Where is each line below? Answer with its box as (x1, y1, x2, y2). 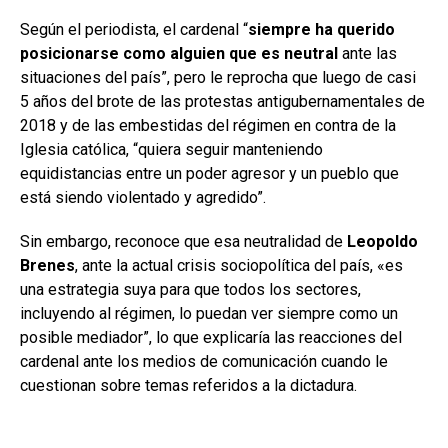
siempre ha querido (248, 19, 395, 39)
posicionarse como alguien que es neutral (20, 43, 338, 63)
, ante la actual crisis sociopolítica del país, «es (75, 255, 403, 275)
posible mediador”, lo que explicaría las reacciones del (20, 327, 402, 347)
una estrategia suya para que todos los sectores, (20, 279, 361, 299)
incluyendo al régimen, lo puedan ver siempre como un (20, 303, 398, 323)
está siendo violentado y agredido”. (20, 187, 266, 207)
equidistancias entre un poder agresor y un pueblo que (20, 163, 399, 183)
